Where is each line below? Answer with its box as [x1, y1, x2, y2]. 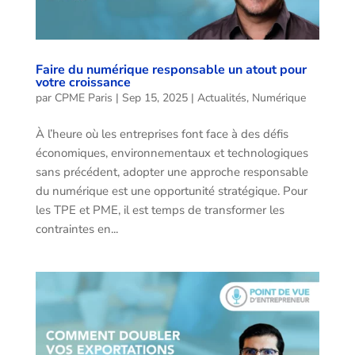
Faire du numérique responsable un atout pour [35, 61, 307, 79]
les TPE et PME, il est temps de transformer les [35, 202, 284, 219]
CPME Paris [54, 90, 113, 106]
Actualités [197, 90, 246, 106]
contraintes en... [35, 221, 118, 238]
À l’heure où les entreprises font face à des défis [35, 126, 288, 143]
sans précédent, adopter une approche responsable [35, 164, 308, 181]
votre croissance [35, 74, 131, 92]
